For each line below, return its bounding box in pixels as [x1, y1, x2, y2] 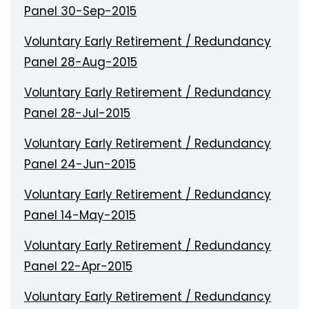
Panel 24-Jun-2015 [24, 156, 136, 172]
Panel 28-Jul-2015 [24, 105, 130, 121]
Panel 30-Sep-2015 [24, 3, 137, 19]
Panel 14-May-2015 [24, 207, 136, 223]
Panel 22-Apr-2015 [24, 258, 132, 275]
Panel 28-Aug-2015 [24, 54, 137, 70]
